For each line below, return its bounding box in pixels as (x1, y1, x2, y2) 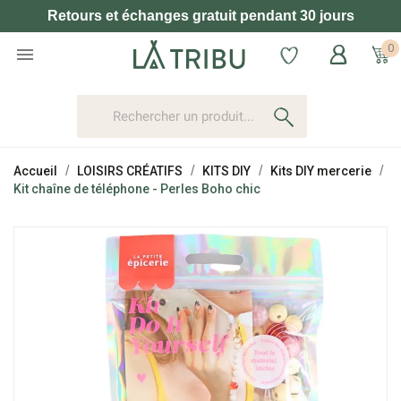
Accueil (13, 164, 57, 178)
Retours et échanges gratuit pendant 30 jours (47, 8, 354, 23)
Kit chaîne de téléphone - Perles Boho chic (13, 182, 260, 196)
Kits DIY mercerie (270, 164, 371, 178)
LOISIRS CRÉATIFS (77, 164, 183, 178)
